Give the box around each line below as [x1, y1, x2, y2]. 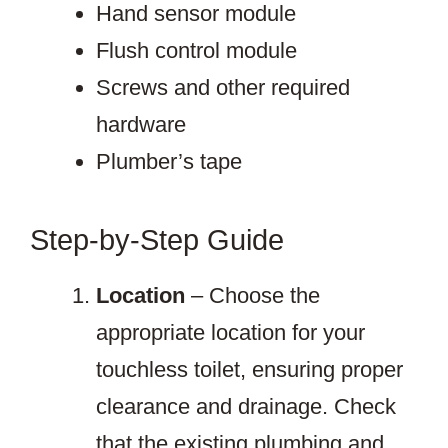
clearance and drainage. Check [96, 394, 396, 420]
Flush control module [96, 38, 297, 64]
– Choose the [185, 283, 320, 309]
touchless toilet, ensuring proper [96, 357, 403, 383]
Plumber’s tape [96, 149, 242, 175]
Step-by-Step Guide [30, 224, 284, 257]
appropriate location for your [96, 320, 365, 346]
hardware [96, 112, 186, 138]
